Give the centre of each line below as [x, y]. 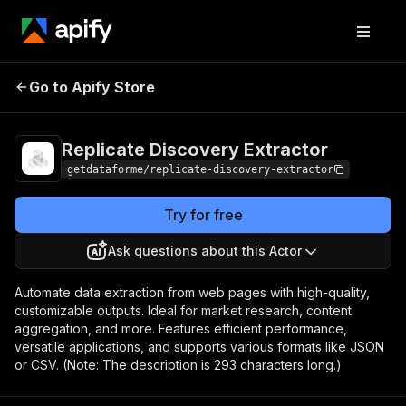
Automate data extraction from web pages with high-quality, [192, 292]
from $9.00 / [324, 84]
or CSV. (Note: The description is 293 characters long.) [178, 365]
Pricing [271, 84]
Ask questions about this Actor [205, 251]
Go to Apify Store [92, 87]
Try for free [203, 215]
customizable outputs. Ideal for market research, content [183, 310]
